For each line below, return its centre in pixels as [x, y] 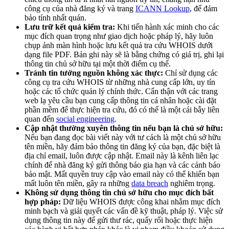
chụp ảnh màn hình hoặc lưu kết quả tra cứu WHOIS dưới [119, 45]
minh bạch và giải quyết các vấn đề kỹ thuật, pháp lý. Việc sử [124, 211]
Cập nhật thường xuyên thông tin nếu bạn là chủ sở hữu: [124, 128]
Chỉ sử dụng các [190, 73]
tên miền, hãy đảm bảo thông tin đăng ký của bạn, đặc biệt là [122, 147]
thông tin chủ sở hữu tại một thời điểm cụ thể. [98, 64]
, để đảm [203, 9]
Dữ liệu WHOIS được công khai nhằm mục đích [141, 202]
